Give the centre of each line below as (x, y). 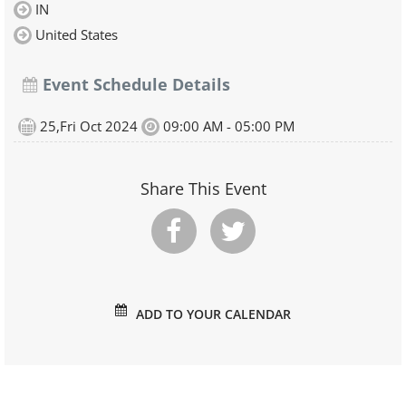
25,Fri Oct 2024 (89, 126)
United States (77, 35)
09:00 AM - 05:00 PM (227, 126)
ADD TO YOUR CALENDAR (213, 314)
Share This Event (203, 189)
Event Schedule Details (134, 85)
